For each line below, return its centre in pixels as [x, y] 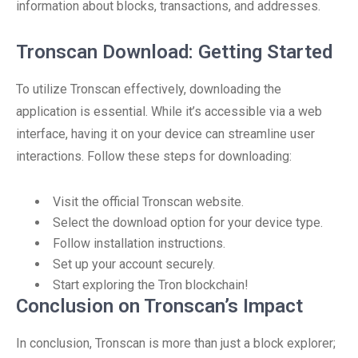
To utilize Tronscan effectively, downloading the [149, 89]
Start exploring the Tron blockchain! [151, 285]
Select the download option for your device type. [188, 223]
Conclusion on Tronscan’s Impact [159, 306]
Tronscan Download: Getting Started [174, 52]
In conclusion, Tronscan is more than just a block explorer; [176, 343]
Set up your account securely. [134, 264]
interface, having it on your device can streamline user [165, 134]
